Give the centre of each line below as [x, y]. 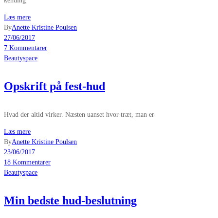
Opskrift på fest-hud [54, 86]
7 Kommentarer [26, 48]
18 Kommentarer [27, 163]
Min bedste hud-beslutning [70, 201]
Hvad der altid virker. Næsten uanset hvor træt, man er [79, 115]
